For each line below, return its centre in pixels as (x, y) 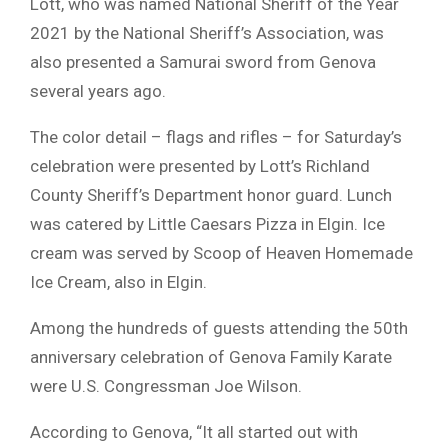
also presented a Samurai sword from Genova (203, 61)
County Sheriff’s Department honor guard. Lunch (211, 194)
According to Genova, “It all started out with (194, 431)
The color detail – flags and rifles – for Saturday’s (216, 136)
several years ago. (98, 90)
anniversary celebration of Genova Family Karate (211, 356)
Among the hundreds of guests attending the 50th (219, 327)
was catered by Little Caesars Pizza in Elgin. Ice (207, 223)
